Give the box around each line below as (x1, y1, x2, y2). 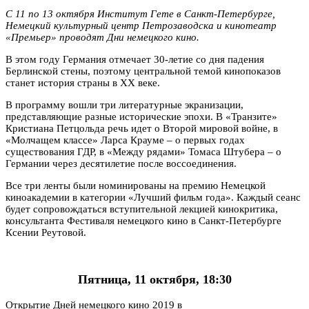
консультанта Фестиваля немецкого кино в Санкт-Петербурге (6, 215, 281, 226)
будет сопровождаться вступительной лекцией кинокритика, (6, 203, 278, 215)
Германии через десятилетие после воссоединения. (6, 157, 237, 169)
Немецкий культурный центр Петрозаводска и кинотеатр (6, 19, 277, 31)
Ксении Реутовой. (6, 226, 86, 238)
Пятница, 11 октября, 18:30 (77, 272, 232, 287)
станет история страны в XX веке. (6, 77, 160, 88)
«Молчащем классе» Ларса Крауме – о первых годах (6, 134, 245, 146)
